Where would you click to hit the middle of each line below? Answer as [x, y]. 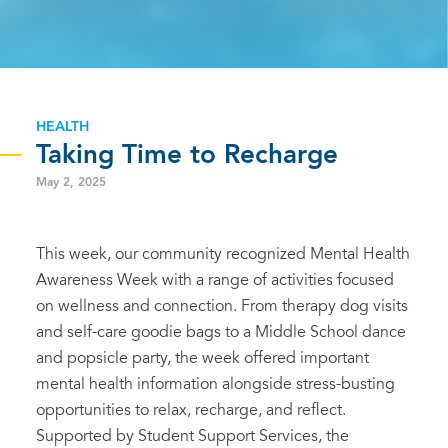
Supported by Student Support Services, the [192, 436]
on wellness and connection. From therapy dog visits [222, 306]
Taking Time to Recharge [187, 155]
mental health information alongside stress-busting [215, 384]
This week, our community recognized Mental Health [223, 254]
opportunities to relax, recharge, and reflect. [191, 410]
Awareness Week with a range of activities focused [215, 280]
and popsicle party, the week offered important [202, 358]
